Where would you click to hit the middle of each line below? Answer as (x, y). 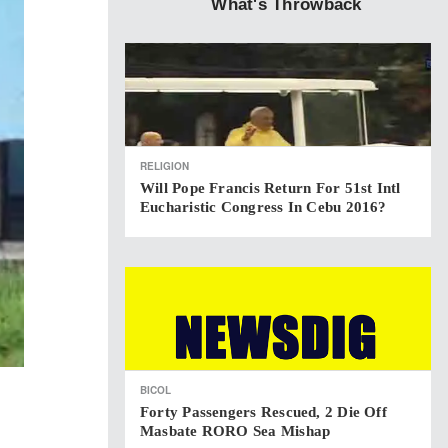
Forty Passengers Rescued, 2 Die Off (263, 412)
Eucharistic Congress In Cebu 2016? (263, 207)
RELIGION (164, 166)
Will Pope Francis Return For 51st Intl (270, 188)
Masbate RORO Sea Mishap (235, 431)
